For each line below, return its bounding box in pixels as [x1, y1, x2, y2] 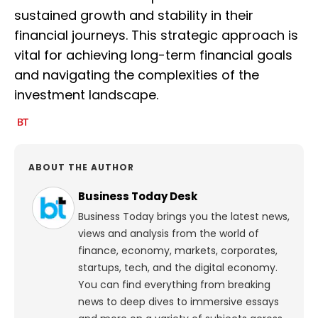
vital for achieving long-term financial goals [14, 46, 292, 65]
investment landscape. [14, 86, 158, 104]
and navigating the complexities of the [14, 66, 259, 84]
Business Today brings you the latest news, [78, 209, 290, 224]
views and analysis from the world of [78, 226, 259, 241]
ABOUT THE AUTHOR [28, 161, 134, 174]
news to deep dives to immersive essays [78, 295, 279, 309]
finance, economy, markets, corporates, [78, 243, 278, 258]
